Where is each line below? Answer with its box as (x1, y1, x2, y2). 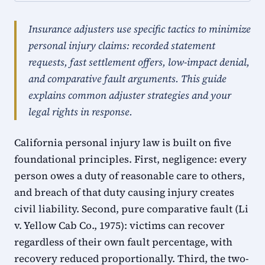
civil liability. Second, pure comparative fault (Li (14, 202, 248, 216)
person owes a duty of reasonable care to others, (14, 169, 245, 183)
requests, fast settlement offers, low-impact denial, (28, 55, 250, 69)
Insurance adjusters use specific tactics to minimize (28, 22, 251, 36)
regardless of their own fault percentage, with (14, 235, 232, 249)
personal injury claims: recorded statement (28, 38, 215, 53)
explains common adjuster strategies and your (28, 88, 231, 102)
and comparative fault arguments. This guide (28, 72, 227, 86)
